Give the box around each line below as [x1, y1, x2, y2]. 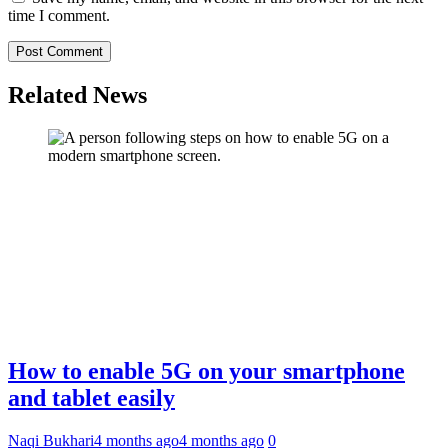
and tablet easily [8, 384, 175, 411]
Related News [8, 82, 147, 109]
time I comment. [8, 7, 110, 25]
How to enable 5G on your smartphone [8, 357, 405, 384]
